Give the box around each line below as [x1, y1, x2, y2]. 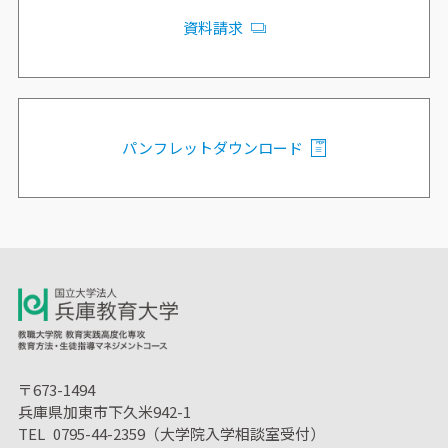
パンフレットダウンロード [122, 137, 303, 159]
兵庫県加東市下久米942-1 [17, 401, 191, 423]
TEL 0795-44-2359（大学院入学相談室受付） [17, 423, 325, 445]
